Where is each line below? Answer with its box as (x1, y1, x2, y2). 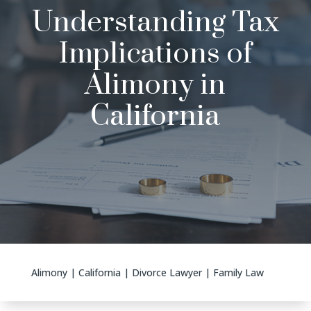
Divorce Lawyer (131, 265, 202, 279)
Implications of (58, 35, 253, 72)
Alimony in (85, 67, 226, 103)
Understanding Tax (31, 4, 279, 41)
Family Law (212, 265, 264, 279)
